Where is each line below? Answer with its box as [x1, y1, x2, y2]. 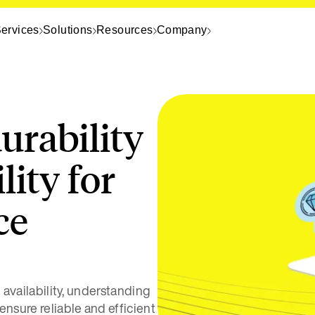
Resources [96, 23, 153, 36]
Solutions [43, 23, 93, 36]
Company [156, 23, 207, 36]
